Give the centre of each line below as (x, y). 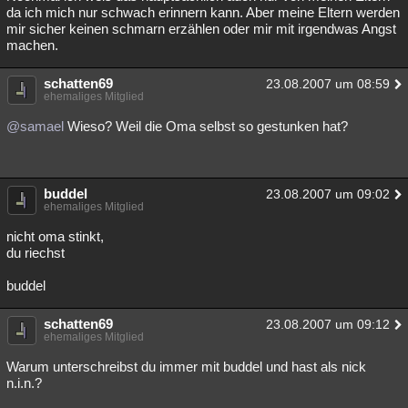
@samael (35, 126)
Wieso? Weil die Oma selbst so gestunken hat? (206, 126)
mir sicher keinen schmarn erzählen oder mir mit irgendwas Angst (201, 29)
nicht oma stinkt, (55, 236)
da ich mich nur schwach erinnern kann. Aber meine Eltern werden (203, 12)
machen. (32, 45)
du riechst (36, 253)
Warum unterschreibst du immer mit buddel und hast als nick (186, 367)
